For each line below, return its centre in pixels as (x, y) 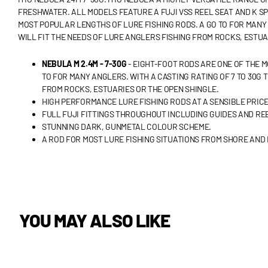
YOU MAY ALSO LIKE (95, 220)
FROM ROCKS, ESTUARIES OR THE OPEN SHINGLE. (130, 89)
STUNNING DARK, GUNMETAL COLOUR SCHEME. (127, 126)
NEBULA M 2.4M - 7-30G (84, 63)
